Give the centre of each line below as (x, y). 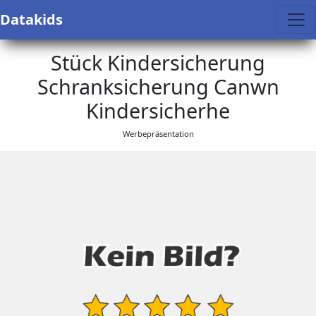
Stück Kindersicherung (158, 62)
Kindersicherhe (158, 110)
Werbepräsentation (158, 134)
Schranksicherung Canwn (158, 86)
